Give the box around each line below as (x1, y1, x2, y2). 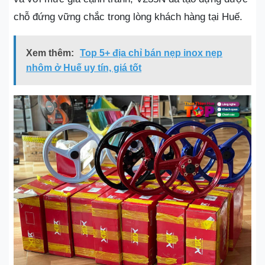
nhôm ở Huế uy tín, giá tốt (26, 63, 141, 73)
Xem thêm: (26, 48, 74, 58)
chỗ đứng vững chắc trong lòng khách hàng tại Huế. (14, 11, 243, 22)
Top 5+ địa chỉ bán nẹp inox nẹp (80, 48, 222, 58)
